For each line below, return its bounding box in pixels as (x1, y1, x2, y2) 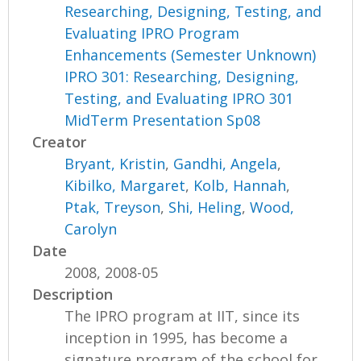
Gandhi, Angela (173, 153, 278, 173)
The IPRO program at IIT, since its (64, 305, 301, 326)
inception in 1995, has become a (64, 327, 288, 347)
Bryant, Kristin (64, 153, 166, 173)
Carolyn (64, 218, 118, 239)
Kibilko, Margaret (64, 175, 186, 195)
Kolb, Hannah (193, 175, 287, 195)
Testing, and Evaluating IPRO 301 (64, 88, 294, 108)
